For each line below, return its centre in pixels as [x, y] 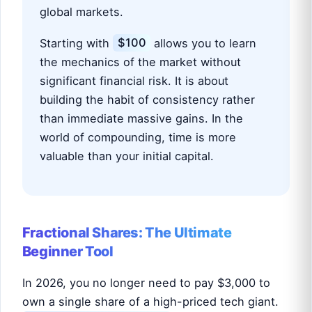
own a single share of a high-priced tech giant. [150, 301]
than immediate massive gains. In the [142, 118]
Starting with [77, 43]
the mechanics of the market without [141, 62]
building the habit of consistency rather [148, 99]
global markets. [82, 12]
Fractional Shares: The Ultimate [127, 232]
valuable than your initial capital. [127, 156]
